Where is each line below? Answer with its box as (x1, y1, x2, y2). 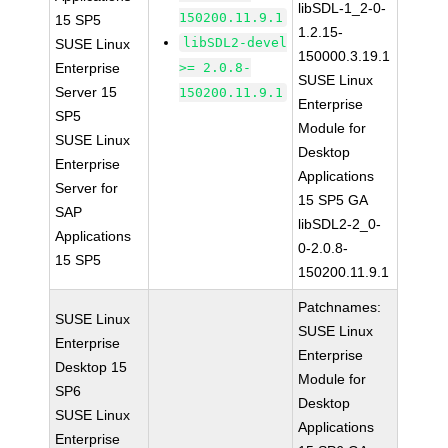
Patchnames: (298, 299, 382, 315)
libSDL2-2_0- (298, 216, 382, 232)
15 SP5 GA (298, 192, 369, 208)
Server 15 (55, 84, 118, 100)
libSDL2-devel (183, 35, 288, 50)
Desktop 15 (55, 359, 128, 375)
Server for (55, 180, 119, 196)
